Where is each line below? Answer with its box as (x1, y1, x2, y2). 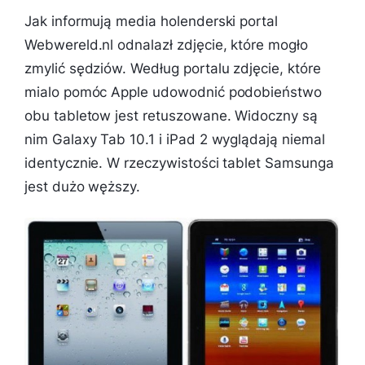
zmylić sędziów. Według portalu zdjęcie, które (24, 60, 321, 77)
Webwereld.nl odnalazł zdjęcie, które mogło (24, 37, 308, 54)
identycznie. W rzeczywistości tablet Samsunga (24, 155, 334, 172)
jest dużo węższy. (24, 178, 141, 196)
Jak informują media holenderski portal (24, 13, 279, 30)
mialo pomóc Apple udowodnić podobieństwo (24, 84, 322, 101)
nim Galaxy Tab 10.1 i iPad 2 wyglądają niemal (24, 131, 325, 148)
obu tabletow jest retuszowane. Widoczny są (24, 108, 318, 125)
